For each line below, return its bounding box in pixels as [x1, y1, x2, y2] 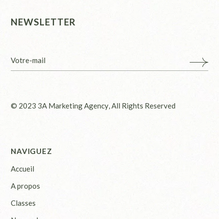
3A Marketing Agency [38, 101, 109, 110]
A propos [11, 181, 41, 190]
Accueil [11, 164, 35, 173]
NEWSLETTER [11, 16, 76, 27]
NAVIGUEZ [11, 146, 52, 155]
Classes [11, 198, 36, 207]
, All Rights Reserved [109, 101, 176, 110]
